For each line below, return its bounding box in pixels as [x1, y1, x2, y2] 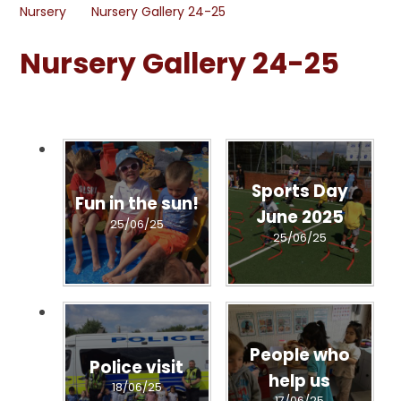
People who [249, 342, 350, 367]
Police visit [90, 354, 184, 380]
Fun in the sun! [74, 191, 199, 216]
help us [269, 368, 330, 393]
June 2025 [255, 204, 344, 229]
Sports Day [251, 178, 348, 203]
